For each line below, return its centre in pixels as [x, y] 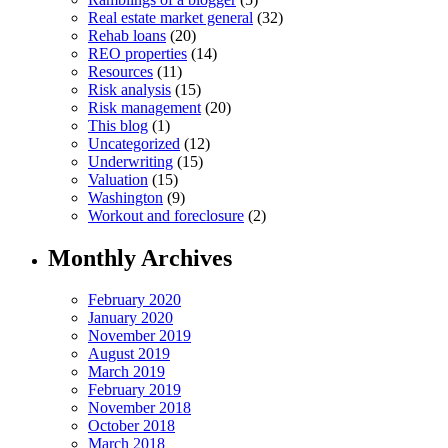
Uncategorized [134, 143]
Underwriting [130, 161]
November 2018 [139, 408]
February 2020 [134, 300]
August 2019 [129, 354]
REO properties [137, 53]
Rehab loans [127, 35]
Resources [120, 71]
